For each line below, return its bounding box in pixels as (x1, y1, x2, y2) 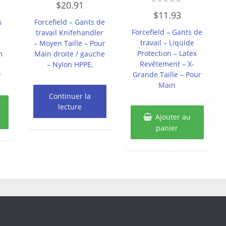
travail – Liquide (140, 37, 194, 47)
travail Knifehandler (36, 27, 104, 37)
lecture (58, 101, 82, 111)
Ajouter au (155, 111, 191, 122)
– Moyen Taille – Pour (34, 38, 106, 48)
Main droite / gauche (34, 48, 105, 59)
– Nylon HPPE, (46, 59, 93, 69)
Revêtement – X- (140, 59, 195, 69)
